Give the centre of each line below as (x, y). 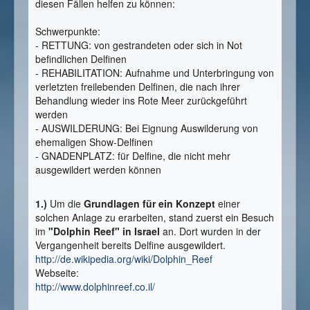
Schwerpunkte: (68, 31)
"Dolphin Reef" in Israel (104, 231)
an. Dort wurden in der (210, 231)
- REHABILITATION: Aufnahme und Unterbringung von (155, 72)
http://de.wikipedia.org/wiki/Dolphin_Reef (124, 258)
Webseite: (57, 272)
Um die (65, 203)
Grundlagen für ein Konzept (149, 203)
